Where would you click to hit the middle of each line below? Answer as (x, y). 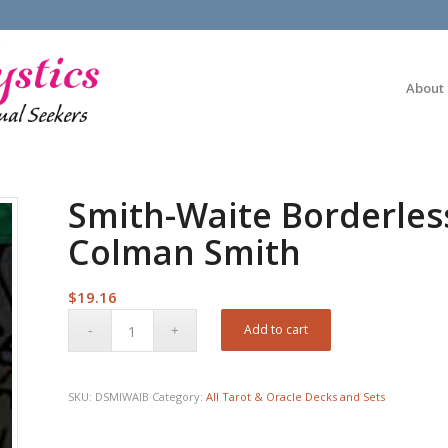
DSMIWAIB (124, 396)
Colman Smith (185, 252)
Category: (179, 396)
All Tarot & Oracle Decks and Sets (296, 396)
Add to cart (276, 329)
